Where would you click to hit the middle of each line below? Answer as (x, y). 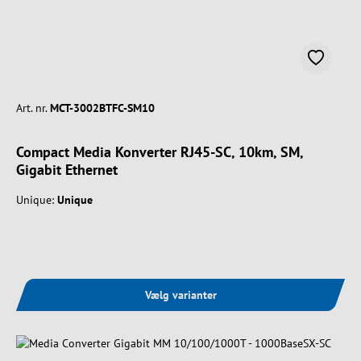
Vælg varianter (180, 295)
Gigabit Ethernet (67, 169)
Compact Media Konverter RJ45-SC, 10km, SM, (160, 151)
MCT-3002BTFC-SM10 (102, 108)
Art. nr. (31, 108)
